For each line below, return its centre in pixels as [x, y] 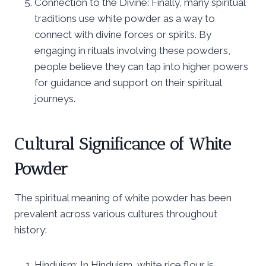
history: [31, 229]
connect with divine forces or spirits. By [123, 34]
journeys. [55, 98]
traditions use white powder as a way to [125, 18]
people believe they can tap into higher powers [141, 66]
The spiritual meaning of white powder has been [123, 197]
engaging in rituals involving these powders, [132, 50]
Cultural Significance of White [123, 144]
